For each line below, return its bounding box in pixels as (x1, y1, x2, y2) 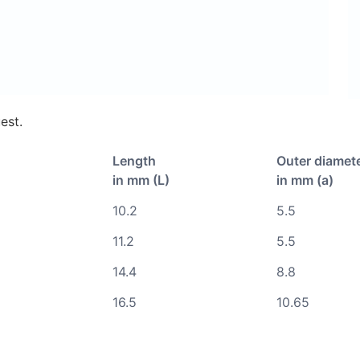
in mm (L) (112, 172, 170, 189)
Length (112, 153, 156, 170)
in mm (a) (276, 172, 333, 189)
